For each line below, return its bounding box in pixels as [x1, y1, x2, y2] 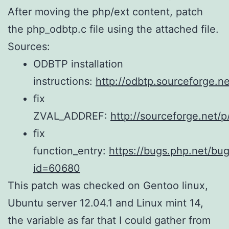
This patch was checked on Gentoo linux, [8, 179, 208, 192]
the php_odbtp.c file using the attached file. [8, 22, 219, 35]
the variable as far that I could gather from [8, 214, 211, 226]
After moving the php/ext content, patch [8, 5, 203, 18]
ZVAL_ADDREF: [33, 109, 110, 122]
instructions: [33, 75, 96, 87]
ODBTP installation [33, 57, 123, 70]
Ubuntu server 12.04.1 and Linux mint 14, [8, 196, 203, 209]
